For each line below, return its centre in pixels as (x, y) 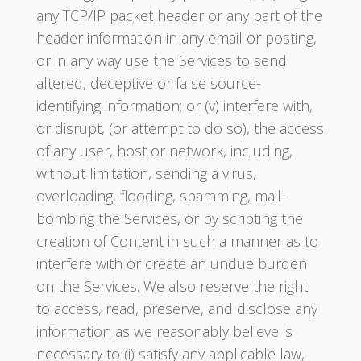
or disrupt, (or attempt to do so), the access (180, 128)
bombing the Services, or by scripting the (169, 218)
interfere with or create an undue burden (171, 263)
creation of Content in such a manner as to (177, 241)
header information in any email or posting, (176, 38)
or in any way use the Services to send (161, 60)
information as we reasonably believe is (164, 331)
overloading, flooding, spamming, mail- (161, 196)
